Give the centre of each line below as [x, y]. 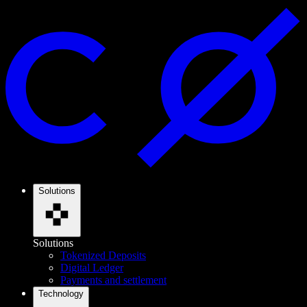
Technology [61, 294]
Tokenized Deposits [103, 256]
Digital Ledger [92, 268]
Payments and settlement [113, 280]
